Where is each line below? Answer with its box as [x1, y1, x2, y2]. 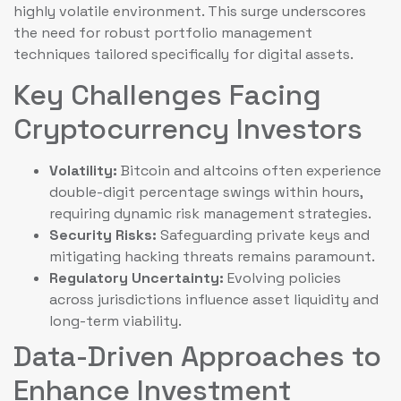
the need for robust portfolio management [13, 22, 312, 42]
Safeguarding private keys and [157, 226, 370, 245]
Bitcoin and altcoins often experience [117, 161, 381, 181]
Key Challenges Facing [13, 77, 321, 114]
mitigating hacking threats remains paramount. [49, 247, 375, 267]
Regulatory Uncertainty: [49, 269, 224, 288]
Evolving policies [224, 269, 341, 288]
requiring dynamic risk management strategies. [49, 204, 371, 224]
